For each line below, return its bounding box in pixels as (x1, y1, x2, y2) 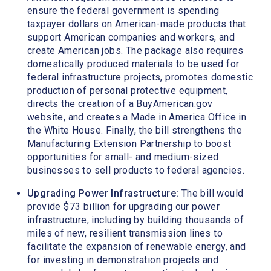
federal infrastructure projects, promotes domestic (27, 71, 253, 83)
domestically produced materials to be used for (27, 57, 240, 70)
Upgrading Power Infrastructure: (27, 187, 179, 199)
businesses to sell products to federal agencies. (27, 164, 247, 176)
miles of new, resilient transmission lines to (27, 227, 223, 239)
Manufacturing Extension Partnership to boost (27, 137, 232, 149)
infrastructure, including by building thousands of (27, 214, 244, 226)
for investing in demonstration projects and (27, 253, 219, 266)
